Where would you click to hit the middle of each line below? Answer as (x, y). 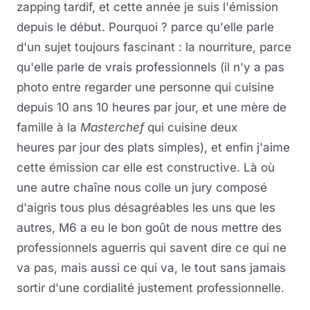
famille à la (48, 127)
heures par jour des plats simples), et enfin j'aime (153, 147)
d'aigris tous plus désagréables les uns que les (146, 208)
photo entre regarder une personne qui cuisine (145, 87)
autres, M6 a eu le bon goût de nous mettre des (149, 228)
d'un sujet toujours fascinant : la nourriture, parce (154, 47)
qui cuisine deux (191, 127)
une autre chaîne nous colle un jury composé (142, 188)
